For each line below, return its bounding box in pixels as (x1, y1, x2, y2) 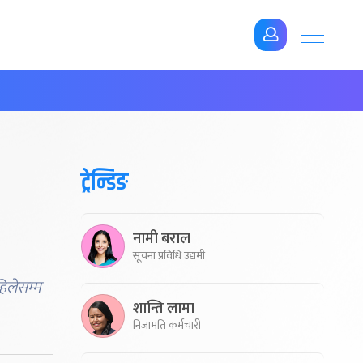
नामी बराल (133, 226, 190, 251)
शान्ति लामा (133, 296, 194, 321)
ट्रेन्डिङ (81, 164, 128, 201)
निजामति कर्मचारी (133, 315, 201, 335)
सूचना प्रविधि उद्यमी (133, 246, 205, 265)
